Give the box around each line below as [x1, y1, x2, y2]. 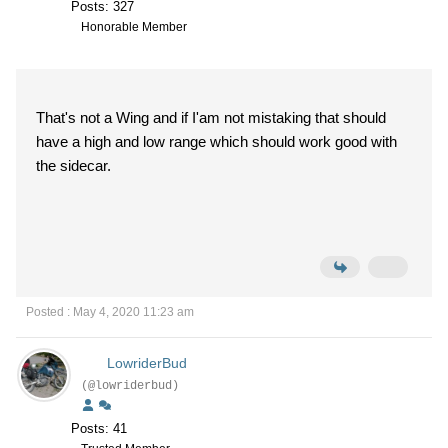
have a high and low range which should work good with [36, 133, 397, 150]
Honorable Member [81, 20, 187, 34]
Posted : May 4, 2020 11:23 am [26, 305, 194, 319]
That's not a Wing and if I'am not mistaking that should [36, 109, 386, 126]
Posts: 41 [71, 421, 127, 436]
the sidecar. [36, 157, 115, 174]
